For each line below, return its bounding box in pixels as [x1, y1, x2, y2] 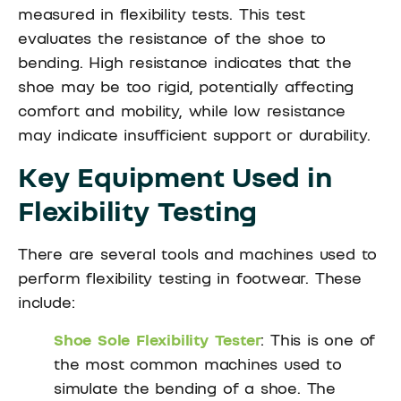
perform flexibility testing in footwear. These [18, 268, 362, 288]
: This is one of [260, 328, 376, 349]
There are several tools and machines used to [18, 243, 378, 264]
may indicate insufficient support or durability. [18, 124, 371, 145]
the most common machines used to [54, 353, 342, 373]
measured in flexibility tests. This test [18, 4, 305, 24]
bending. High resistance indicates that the [18, 52, 352, 73]
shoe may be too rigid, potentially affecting [18, 76, 354, 97]
